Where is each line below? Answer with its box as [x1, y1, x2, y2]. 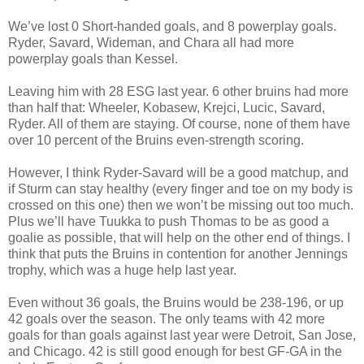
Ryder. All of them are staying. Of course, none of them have [8, 116, 350, 131]
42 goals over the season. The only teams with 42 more [8, 311, 325, 326]
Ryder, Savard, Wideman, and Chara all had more [8, 35, 294, 50]
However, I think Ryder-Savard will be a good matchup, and [8, 165, 349, 180]
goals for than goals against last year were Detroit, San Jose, [8, 327, 356, 342]
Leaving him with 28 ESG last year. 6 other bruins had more [8, 84, 349, 98]
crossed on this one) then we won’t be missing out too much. [8, 197, 353, 212]
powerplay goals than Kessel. [8, 51, 178, 66]
